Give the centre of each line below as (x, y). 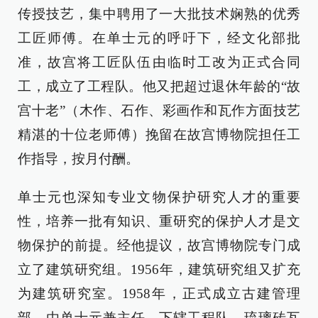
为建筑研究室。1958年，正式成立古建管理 (159, 294)
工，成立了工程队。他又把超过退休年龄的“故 (159, 87)
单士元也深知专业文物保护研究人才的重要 (159, 197)
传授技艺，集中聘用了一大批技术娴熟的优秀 (159, 14)
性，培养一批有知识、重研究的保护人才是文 (159, 221)
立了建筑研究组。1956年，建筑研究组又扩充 (159, 270)
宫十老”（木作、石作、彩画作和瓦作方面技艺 (159, 111)
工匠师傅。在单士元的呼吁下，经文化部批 (159, 38)
